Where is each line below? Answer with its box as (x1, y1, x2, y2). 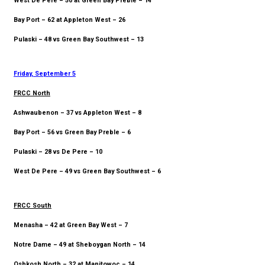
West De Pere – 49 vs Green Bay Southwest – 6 (14, 167, 161, 176)
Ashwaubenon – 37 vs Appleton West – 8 (14, 109, 141, 117)
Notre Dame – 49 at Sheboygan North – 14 (14, 241, 146, 249)
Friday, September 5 (14, 70, 76, 78)
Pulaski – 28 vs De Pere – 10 (14, 148, 102, 156)
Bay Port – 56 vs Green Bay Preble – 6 (14, 128, 131, 137)
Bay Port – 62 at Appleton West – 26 (14, 16, 125, 24)
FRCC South (14, 202, 51, 210)
